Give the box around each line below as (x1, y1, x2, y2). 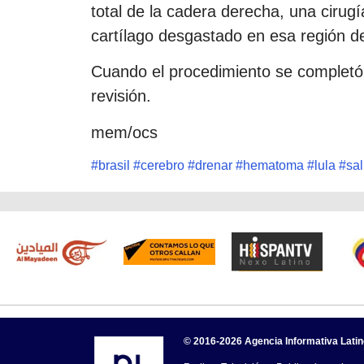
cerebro (141, 158, 184, 173)
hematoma (243, 158, 304, 173)
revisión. (91, 87, 151, 106)
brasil (98, 158, 130, 173)
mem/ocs (91, 123, 158, 141)
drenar (195, 158, 232, 173)
